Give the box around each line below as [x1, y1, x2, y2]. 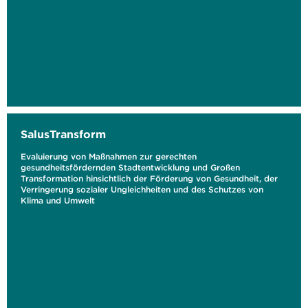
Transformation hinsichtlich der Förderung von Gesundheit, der [21, 173, 278, 184]
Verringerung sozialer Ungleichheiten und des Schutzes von [21, 184, 263, 195]
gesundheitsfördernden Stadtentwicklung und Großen [21, 162, 240, 173]
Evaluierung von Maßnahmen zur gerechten [21, 151, 197, 162]
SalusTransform [21, 127, 106, 141]
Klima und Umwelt [21, 195, 95, 206]
